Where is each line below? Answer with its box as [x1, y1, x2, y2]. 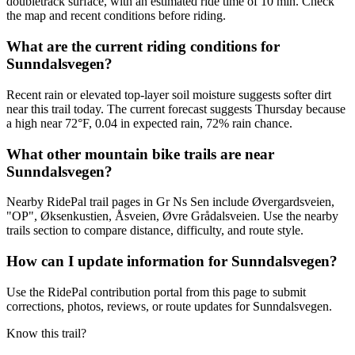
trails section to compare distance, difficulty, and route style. [6, 223, 303, 238]
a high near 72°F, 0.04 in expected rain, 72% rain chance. [6, 116, 292, 130]
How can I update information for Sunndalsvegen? [6, 253, 338, 270]
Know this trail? [6, 326, 86, 340]
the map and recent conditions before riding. [6, 9, 226, 23]
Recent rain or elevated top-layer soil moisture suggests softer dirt [6, 87, 331, 101]
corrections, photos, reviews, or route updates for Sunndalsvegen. [6, 299, 332, 313]
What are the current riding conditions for [6, 38, 280, 55]
